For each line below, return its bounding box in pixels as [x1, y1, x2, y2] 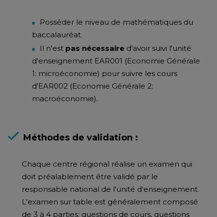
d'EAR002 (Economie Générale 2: [32, 81, 153, 91]
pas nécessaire [65, 44, 126, 53]
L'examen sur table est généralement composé [22, 197, 198, 206]
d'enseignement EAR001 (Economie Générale [32, 56, 200, 65]
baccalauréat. [32, 30, 82, 39]
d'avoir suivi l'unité [126, 44, 191, 53]
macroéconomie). [32, 94, 98, 103]
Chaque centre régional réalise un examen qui [22, 159, 192, 169]
